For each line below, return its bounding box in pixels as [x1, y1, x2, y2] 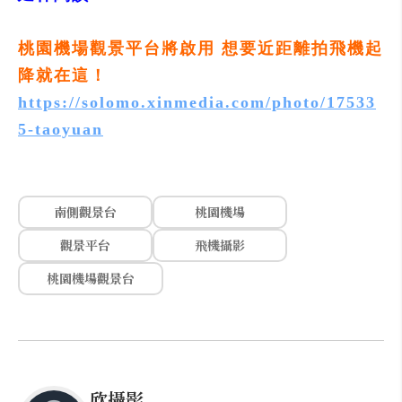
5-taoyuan [18, 120, 103, 138]
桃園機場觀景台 [47, 269, 135, 287]
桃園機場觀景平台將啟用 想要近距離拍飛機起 [18, 39, 383, 57]
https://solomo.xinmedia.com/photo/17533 [18, 93, 376, 111]
